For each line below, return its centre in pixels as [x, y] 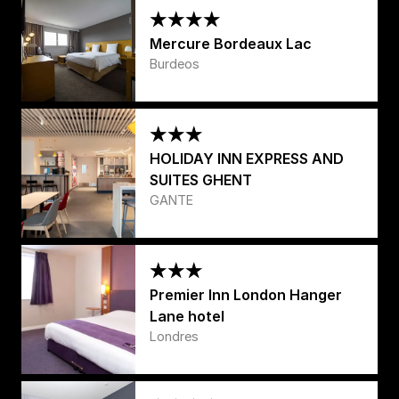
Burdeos [175, 63]
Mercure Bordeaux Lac [231, 43]
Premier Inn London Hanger [246, 294]
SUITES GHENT [201, 179]
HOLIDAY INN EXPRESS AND [247, 158]
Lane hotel [187, 316]
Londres [174, 336]
